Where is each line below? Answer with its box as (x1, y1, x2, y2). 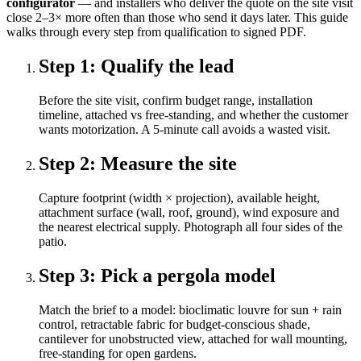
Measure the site (101, 153, 237, 175)
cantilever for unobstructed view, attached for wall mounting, (39, 331, 347, 346)
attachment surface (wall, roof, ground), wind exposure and (39, 205, 339, 220)
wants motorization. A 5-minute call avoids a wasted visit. (39, 122, 330, 137)
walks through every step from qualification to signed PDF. (6, 25, 306, 39)
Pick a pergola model (101, 264, 276, 286)
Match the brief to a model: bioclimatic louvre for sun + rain (39, 302, 342, 317)
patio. (39, 234, 67, 249)
